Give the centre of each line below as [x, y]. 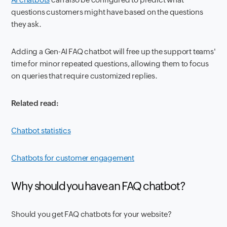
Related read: [36, 103]
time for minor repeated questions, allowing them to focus [110, 63]
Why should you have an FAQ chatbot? [98, 186]
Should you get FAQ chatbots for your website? [91, 214]
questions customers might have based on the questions [107, 12]
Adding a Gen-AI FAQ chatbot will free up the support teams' [113, 51]
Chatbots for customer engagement [73, 158]
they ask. [26, 24]
